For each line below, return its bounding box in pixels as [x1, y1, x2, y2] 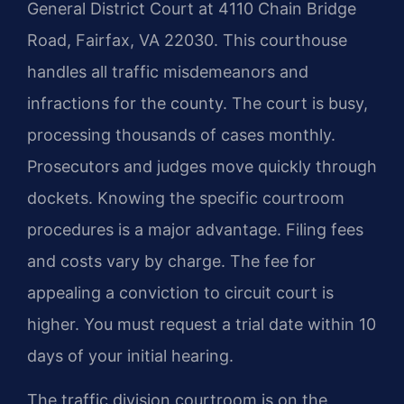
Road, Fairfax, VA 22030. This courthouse [27, 30, 347, 50]
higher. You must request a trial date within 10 [27, 314, 376, 334]
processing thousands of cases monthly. [27, 124, 335, 144]
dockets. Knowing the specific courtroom [27, 188, 344, 207]
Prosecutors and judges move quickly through [27, 156, 377, 176]
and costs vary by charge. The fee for [27, 251, 316, 271]
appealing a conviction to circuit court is [27, 282, 334, 302]
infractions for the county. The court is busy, [27, 93, 368, 113]
